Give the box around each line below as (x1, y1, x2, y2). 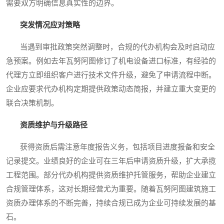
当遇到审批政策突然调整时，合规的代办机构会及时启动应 (6, 43, 215, 51)
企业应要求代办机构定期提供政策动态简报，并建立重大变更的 (6, 85, 216, 93)
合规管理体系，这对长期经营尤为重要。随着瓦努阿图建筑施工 (6, 185, 216, 193)
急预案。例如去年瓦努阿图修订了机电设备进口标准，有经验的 (6, 57, 216, 65)
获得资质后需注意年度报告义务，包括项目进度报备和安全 (6, 143, 215, 151)
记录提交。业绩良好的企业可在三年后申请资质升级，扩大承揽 (6, 157, 216, 165)
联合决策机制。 (6, 99, 58, 107)
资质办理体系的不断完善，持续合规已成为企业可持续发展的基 (6, 199, 216, 207)
